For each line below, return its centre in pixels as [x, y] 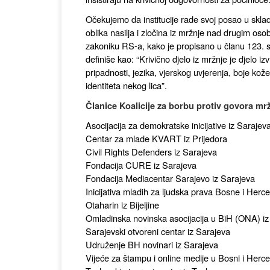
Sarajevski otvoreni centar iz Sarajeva [158, 231]
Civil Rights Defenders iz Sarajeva [151, 152]
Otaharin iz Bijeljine [122, 205]
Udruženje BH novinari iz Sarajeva [152, 244]
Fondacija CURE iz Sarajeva [141, 165]
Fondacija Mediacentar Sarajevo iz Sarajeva [170, 178]
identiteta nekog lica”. [126, 85]
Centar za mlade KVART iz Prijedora [156, 138]
